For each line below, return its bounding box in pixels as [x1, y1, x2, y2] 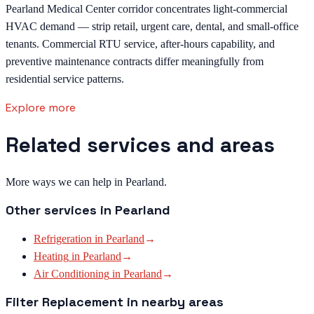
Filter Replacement [6, 294, 123, 310]
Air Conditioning [34, 268, 109, 280]
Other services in [6, 202, 115, 219]
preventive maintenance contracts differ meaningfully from [6, 55, 264, 67]
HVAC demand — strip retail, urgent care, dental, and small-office [6, 20, 299, 32]
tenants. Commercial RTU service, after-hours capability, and [6, 37, 275, 50]
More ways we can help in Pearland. [6, 176, 167, 189]
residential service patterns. [6, 72, 124, 85]
